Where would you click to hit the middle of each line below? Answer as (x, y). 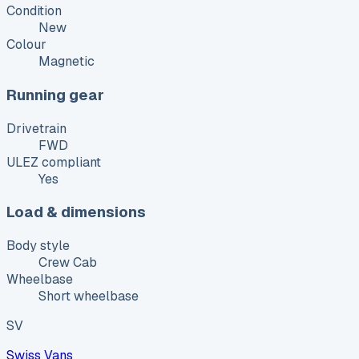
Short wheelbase (89, 296)
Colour (26, 45)
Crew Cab (68, 263)
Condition (34, 11)
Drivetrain (36, 128)
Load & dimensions (76, 212)
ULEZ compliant (54, 162)
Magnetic (67, 62)
